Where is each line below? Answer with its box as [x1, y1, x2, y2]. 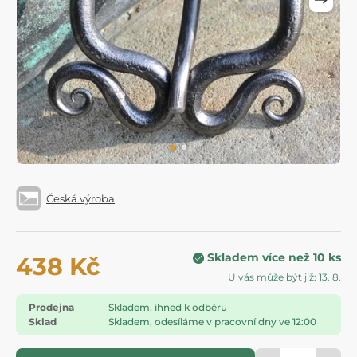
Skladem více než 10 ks [207, 250, 341, 265]
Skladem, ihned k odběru [108, 301, 227, 314]
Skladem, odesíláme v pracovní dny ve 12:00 [108, 316, 316, 328]
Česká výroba [46, 191, 115, 205]
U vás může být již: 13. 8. [228, 271, 341, 284]
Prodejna [29, 301, 74, 314]
